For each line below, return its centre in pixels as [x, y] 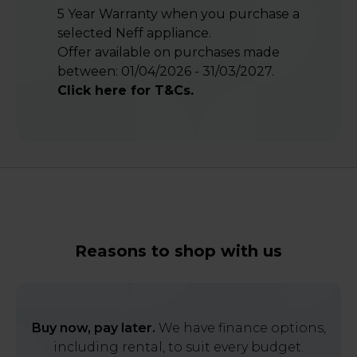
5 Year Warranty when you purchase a [178, 14]
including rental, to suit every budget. [178, 347]
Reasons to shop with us [178, 251]
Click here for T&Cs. [126, 90]
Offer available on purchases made [169, 52]
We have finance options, [240, 328]
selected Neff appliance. [134, 33]
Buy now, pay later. [93, 328]
